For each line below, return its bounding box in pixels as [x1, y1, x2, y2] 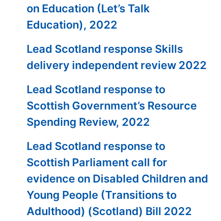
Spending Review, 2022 [27, 115, 150, 128]
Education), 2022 [27, 18, 118, 31]
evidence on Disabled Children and [27, 172, 209, 185]
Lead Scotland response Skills [27, 42, 184, 55]
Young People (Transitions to [27, 188, 177, 201]
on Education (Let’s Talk [27, 2, 150, 15]
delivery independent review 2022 [27, 59, 207, 72]
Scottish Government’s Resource [27, 99, 197, 112]
